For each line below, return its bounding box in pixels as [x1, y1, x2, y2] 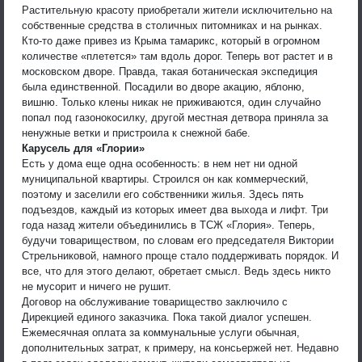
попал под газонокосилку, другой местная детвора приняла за [22, 111, 328, 124]
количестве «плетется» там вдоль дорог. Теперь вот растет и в [22, 49, 333, 62]
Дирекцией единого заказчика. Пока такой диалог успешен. [22, 310, 312, 323]
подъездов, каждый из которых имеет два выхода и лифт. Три [22, 203, 328, 216]
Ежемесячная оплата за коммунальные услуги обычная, [22, 326, 300, 339]
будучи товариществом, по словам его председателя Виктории [22, 234, 334, 246]
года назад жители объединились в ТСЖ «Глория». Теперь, [22, 218, 315, 231]
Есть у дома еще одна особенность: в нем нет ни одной [22, 157, 297, 170]
